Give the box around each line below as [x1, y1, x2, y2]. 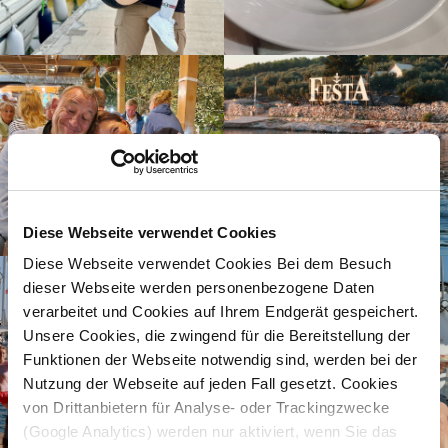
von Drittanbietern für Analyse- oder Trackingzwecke [23, 399, 390, 416]
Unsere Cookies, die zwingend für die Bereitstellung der [23, 327, 411, 344]
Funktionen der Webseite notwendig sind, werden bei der [23, 351, 417, 368]
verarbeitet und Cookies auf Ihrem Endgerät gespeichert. [23, 303, 419, 320]
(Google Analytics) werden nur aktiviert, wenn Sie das [23, 423, 398, 440]
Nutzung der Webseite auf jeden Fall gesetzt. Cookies [23, 375, 398, 392]
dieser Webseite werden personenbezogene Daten [23, 279, 375, 296]
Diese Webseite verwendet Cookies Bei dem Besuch [23, 255, 392, 272]
